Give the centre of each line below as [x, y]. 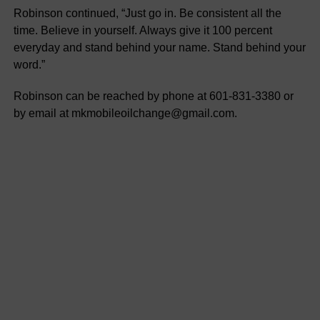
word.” [29, 64]
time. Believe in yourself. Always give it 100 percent [142, 30]
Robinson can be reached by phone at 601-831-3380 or [153, 96]
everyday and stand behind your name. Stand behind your [159, 47]
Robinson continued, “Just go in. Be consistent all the [147, 13]
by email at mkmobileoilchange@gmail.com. [125, 113]
